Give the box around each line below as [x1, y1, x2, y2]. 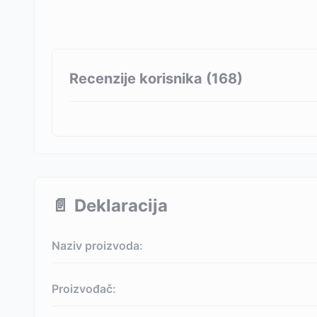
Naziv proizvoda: [52, 238, 143, 253]
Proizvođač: [52, 282, 116, 296]
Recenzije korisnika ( [69, 69, 212, 87]
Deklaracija [74, 195, 168, 216]
